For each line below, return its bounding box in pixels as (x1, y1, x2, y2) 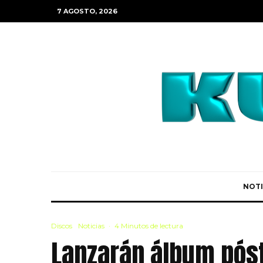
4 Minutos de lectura (114, 221, 183, 230)
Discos (51, 221, 72, 230)
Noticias (78, 221, 104, 230)
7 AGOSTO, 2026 (57, 7, 117, 15)
